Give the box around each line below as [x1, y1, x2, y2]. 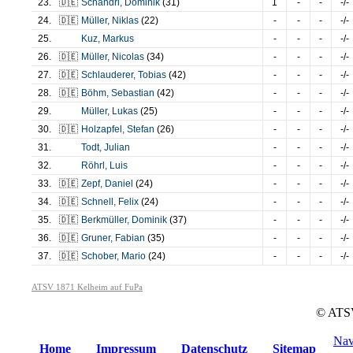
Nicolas [112, 51, 144, 62]
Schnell [81, 196, 113, 207]
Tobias [138, 69, 166, 80]
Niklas [112, 15, 139, 26]
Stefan [127, 124, 154, 135]
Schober [81, 251, 117, 262]
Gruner [81, 232, 110, 243]
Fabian [115, 232, 145, 243]
